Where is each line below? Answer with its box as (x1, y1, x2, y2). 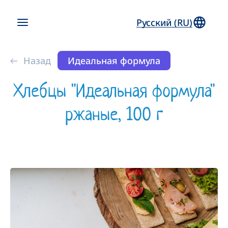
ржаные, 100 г (65, 102, 163, 125)
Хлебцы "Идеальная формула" (13, 79, 215, 102)
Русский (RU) (136, 16, 192, 28)
